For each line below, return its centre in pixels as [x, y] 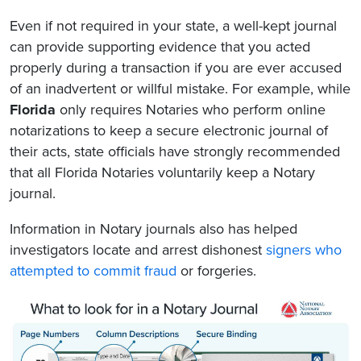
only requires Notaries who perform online [191, 110]
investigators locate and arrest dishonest [136, 250]
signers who [302, 250]
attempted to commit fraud [93, 271]
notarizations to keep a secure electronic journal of [169, 131]
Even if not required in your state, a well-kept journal [173, 26]
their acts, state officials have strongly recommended [175, 151]
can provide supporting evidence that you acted [160, 47]
